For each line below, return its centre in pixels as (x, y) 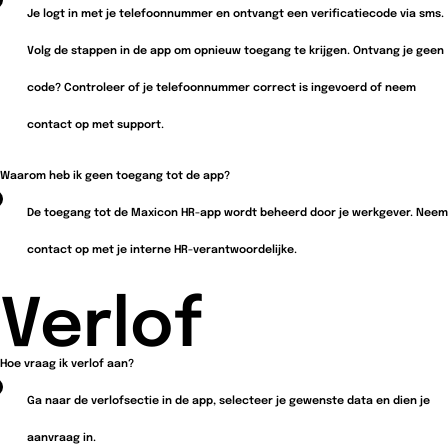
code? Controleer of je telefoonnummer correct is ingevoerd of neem (221, 87)
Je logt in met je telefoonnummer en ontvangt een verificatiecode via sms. (235, 13)
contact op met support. (95, 124)
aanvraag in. (61, 437)
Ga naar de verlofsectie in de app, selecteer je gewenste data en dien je (228, 400)
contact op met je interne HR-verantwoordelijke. (162, 249)
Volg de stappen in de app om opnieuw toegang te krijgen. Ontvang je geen (235, 50)
